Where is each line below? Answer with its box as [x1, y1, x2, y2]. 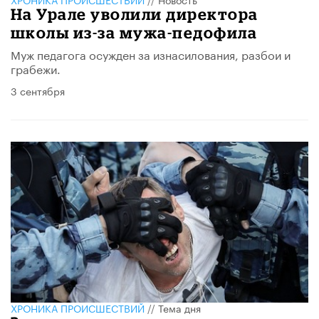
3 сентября [11, 83, 65, 99]
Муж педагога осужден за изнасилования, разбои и [11, 45, 291, 63]
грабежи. [11, 59, 61, 78]
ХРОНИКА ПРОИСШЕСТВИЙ [11, 299, 145, 315]
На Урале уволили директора [11, 5, 258, 23]
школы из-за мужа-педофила [11, 23, 258, 42]
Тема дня [158, 299, 201, 315]
